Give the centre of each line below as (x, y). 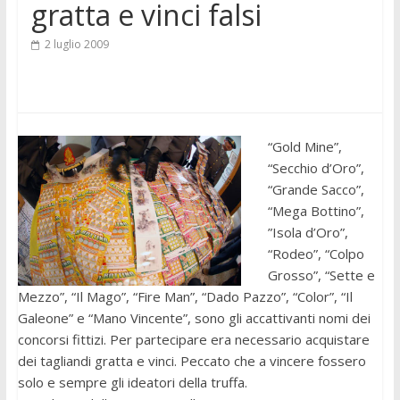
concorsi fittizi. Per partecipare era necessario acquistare (193, 340)
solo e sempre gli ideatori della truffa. (132, 383)
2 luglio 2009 (76, 45)
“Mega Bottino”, (316, 211)
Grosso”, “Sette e (321, 275)
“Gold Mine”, (304, 147)
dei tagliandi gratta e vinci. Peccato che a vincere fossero (192, 361)
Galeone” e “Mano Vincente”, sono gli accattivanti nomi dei (194, 318)
